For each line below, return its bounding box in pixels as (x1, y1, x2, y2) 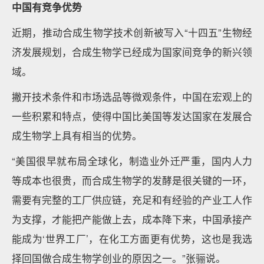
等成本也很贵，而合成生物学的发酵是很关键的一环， (12, 173, 252, 187)
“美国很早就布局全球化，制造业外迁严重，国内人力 (12, 154, 252, 168)
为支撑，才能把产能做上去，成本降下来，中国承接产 (12, 212, 252, 226)
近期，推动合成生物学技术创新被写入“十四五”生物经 (12, 25, 252, 39)
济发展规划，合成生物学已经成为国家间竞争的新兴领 (12, 45, 252, 59)
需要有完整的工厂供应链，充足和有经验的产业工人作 (12, 193, 252, 207)
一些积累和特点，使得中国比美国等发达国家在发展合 (12, 109, 252, 123)
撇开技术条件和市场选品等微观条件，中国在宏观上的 (12, 90, 252, 104)
